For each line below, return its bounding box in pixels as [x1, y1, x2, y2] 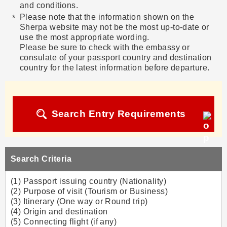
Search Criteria [11, 155, 72, 164]
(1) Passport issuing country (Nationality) [11, 177, 167, 186]
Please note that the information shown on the [19, 13, 195, 22]
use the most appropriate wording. [19, 33, 149, 42]
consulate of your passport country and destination [19, 53, 212, 62]
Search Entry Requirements [51, 108, 186, 120]
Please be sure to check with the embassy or [19, 43, 190, 52]
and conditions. [19, 1, 78, 10]
